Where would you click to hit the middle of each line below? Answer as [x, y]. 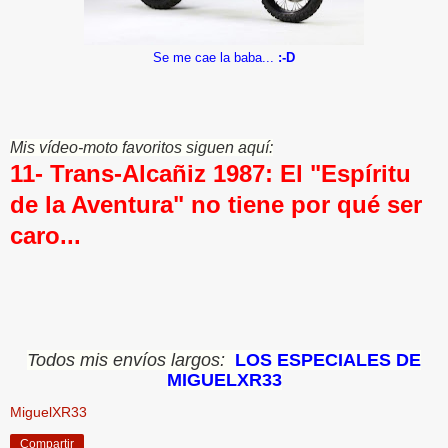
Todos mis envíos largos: [126, 359]
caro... [45, 235]
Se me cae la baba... [215, 57]
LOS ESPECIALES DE [328, 359]
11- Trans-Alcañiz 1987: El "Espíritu [210, 173]
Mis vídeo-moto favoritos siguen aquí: [141, 147]
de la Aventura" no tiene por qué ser [216, 204]
